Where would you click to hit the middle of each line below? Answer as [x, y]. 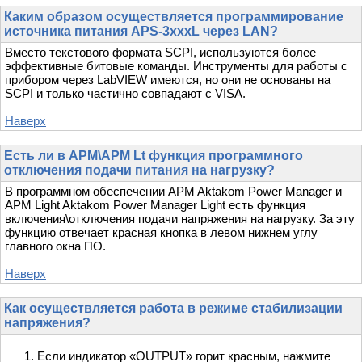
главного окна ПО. [55, 246]
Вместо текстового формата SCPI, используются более [160, 53]
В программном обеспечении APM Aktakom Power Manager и [173, 192]
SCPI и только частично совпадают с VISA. [125, 94]
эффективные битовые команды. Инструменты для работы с [176, 66]
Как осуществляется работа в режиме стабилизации [173, 309]
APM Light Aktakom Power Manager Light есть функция [155, 205]
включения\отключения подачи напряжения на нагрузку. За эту [180, 219]
